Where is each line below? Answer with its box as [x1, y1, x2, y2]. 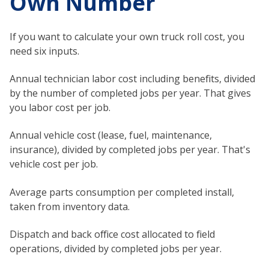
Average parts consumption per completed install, [10, 185, 234, 199]
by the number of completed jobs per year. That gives [10, 86, 251, 100]
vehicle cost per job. [10, 157, 98, 171]
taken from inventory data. [10, 199, 130, 213]
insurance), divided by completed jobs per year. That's [10, 143, 250, 157]
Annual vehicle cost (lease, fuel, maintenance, [10, 128, 212, 142]
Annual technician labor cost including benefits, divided [10, 72, 255, 85]
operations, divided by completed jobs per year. [10, 242, 222, 256]
